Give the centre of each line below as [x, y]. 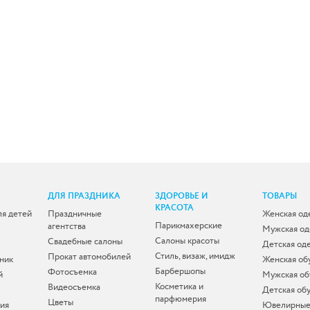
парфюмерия [181, 299]
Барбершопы [180, 271]
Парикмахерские [189, 225]
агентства [67, 226]
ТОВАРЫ [280, 196]
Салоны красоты [187, 240]
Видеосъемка [74, 287]
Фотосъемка [72, 272]
